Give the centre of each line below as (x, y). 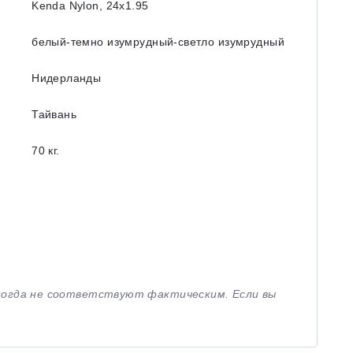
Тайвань (54, 114)
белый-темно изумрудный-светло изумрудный (158, 42)
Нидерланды (67, 78)
